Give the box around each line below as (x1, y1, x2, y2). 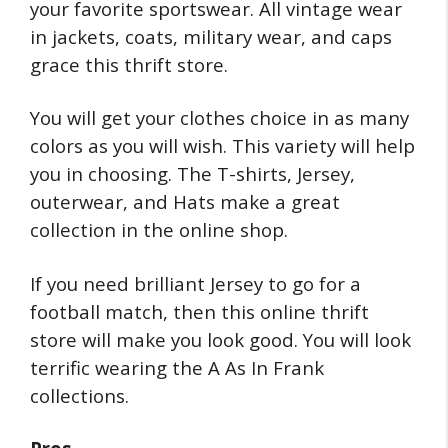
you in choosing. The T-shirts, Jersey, (30, 161, 355, 187)
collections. (30, 382, 129, 408)
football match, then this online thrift (30, 298, 369, 324)
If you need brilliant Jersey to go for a (30, 270, 361, 296)
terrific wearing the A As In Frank (30, 354, 324, 380)
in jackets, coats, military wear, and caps (30, 23, 392, 49)
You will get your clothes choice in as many (30, 105, 409, 131)
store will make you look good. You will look (30, 326, 411, 352)
